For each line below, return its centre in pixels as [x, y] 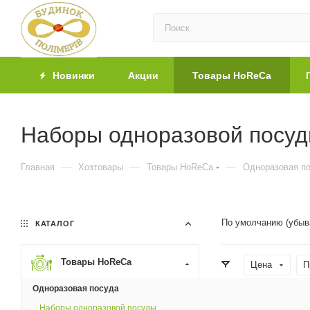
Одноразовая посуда [76, 289]
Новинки [72, 75]
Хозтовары [101, 167]
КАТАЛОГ [54, 224]
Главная [38, 167]
